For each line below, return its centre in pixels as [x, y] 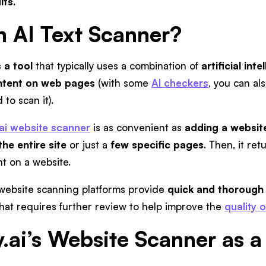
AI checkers [180, 83]
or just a [88, 144]
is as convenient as [137, 127]
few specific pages [157, 144]
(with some [123, 83]
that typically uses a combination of [117, 65]
